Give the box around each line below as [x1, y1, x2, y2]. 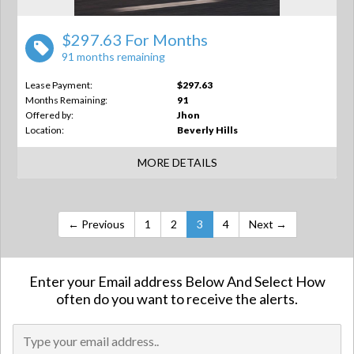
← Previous [67, 217, 125, 231]
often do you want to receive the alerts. [56, 290, 298, 307]
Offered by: [25, 109, 73, 121]
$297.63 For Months [62, 30, 208, 49]
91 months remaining [62, 50, 165, 63]
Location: [25, 124, 64, 136]
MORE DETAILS [137, 156, 217, 169]
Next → [248, 217, 287, 231]
